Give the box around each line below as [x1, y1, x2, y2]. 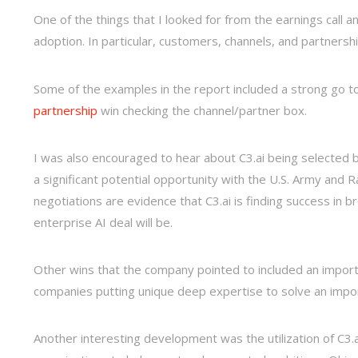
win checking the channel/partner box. [97, 101, 307, 118]
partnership [34, 101, 97, 118]
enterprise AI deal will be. [34, 213, 173, 230]
